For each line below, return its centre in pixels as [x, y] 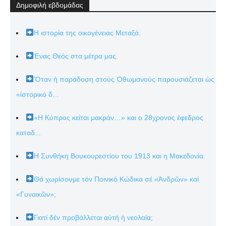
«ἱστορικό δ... [37, 94]
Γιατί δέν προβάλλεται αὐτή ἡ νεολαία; [93, 217]
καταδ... [29, 132]
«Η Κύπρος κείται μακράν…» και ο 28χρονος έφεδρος [118, 117]
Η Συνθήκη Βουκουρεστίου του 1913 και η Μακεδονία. [119, 156]
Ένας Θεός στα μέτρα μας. [76, 56]
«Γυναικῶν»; [36, 194]
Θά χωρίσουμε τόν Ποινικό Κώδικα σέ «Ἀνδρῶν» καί [116, 179]
